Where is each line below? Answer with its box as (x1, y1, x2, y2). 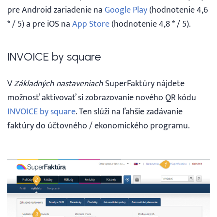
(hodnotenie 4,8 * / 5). (109, 17, 191, 31)
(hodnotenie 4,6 (147, 3, 208, 17)
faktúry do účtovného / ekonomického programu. (7, 119, 190, 133)
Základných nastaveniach (14, 77, 103, 91)
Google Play (105, 3, 147, 17)
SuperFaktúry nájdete (103, 77, 185, 91)
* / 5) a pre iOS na (7, 17, 72, 31)
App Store (72, 17, 109, 31)
